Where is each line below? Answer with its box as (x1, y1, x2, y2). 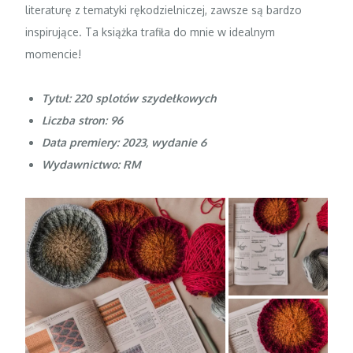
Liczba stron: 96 (42, 113, 124, 127)
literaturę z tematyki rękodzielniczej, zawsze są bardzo (25, 2, 303, 17)
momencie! (25, 46, 82, 61)
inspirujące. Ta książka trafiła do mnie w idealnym (25, 24, 276, 39)
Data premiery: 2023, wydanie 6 (42, 135, 207, 149)
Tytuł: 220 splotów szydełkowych (42, 91, 217, 105)
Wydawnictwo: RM (42, 157, 142, 171)
